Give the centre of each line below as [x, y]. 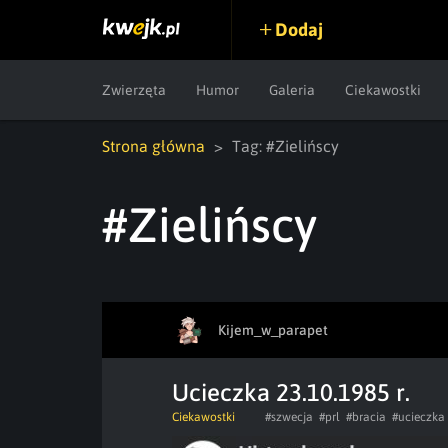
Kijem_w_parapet [273, 329]
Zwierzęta [134, 90]
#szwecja [289, 417]
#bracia [366, 417]
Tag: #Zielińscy [285, 146]
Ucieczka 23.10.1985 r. [291, 392]
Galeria [292, 90]
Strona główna [153, 146]
